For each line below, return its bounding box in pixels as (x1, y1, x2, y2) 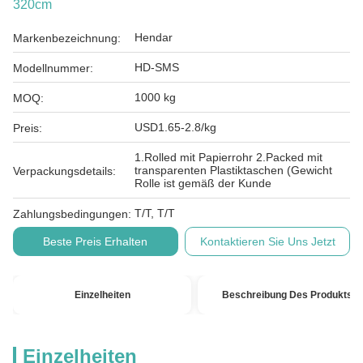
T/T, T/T (135, 207, 175, 220)
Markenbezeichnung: (13, 32, 121, 45)
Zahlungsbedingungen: (13, 207, 131, 220)
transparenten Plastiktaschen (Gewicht (135, 164, 332, 177)
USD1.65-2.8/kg (135, 121, 216, 134)
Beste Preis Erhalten (43, 235, 148, 248)
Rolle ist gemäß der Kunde (135, 177, 271, 190)
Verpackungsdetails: (13, 164, 116, 177)
